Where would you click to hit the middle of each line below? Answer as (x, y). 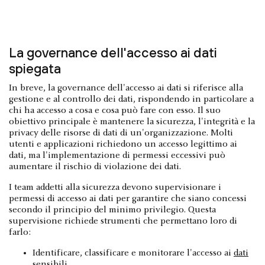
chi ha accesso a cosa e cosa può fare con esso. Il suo (115, 111)
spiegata (35, 69)
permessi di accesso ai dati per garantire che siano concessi (128, 199)
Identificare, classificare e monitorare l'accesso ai (133, 253)
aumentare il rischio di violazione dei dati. (95, 167)
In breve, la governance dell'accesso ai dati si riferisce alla (126, 88)
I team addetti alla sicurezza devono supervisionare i (115, 188)
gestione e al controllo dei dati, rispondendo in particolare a (131, 100)
